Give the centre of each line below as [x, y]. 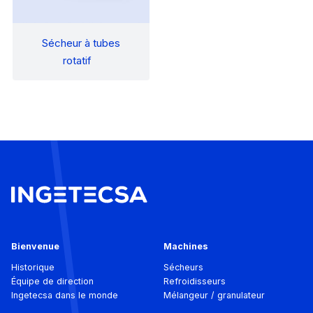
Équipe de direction [52, 281]
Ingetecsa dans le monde [65, 295]
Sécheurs [183, 267]
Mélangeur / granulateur [214, 295]
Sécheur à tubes [81, 43]
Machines [186, 246]
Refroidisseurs [195, 281]
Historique [33, 267]
